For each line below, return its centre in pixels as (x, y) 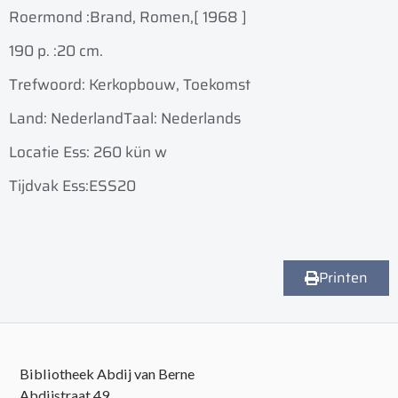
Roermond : (49, 17)
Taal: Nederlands (182, 119)
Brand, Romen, (142, 17)
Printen (343, 278)
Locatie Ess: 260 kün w (88, 152)
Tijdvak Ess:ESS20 (72, 186)
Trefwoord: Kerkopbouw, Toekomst (130, 85)
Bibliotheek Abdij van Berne (107, 374)
